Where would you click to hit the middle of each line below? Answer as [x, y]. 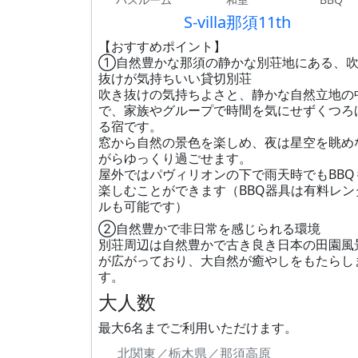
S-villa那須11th [238, 22]
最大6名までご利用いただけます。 [198, 328]
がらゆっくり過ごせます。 [175, 158]
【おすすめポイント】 [162, 46]
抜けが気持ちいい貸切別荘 [175, 78]
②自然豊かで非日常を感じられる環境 [209, 229]
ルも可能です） [143, 206]
